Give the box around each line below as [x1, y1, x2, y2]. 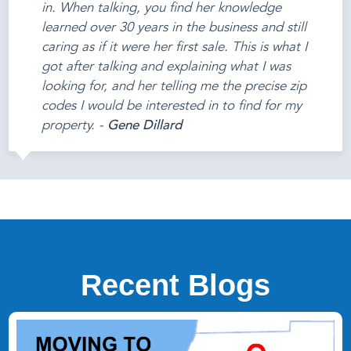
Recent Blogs [81, 268, 270, 302]
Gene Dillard [107, 119, 183, 133]
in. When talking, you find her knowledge [42, 2, 282, 16]
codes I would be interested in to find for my [42, 100, 302, 114]
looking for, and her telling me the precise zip [42, 80, 307, 94]
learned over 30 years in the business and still [42, 21, 307, 35]
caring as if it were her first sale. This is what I [42, 41, 308, 55]
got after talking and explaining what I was [42, 60, 291, 74]
